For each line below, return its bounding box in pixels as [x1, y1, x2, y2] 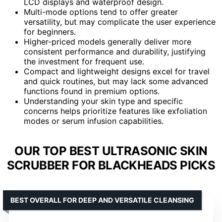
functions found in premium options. [24, 86, 160, 96]
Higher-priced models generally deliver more [24, 36, 191, 47]
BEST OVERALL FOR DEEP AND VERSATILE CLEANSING [10, 195, 194, 204]
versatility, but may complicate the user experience [24, 16, 216, 27]
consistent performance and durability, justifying [24, 46, 206, 56]
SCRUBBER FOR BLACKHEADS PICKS [6, 158, 216, 172]
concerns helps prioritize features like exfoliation [24, 106, 207, 116]
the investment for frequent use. [24, 56, 144, 66]
